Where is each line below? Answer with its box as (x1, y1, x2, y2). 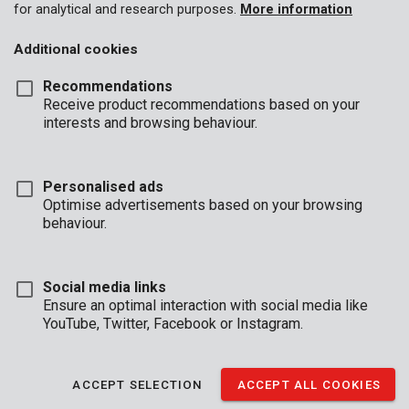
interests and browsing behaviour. (43, 114, 257, 131)
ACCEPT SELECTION (72, 377, 204, 392)
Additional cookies (14, 41, 138, 58)
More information (240, 2, 352, 17)
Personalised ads (43, 178, 163, 195)
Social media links (43, 278, 166, 296)
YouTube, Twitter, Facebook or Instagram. (43, 315, 303, 332)
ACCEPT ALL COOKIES (236, 377, 381, 392)
